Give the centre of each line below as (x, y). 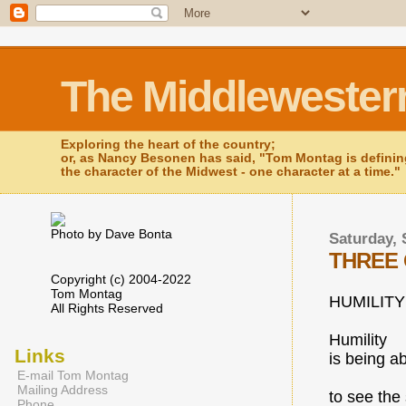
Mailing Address (63, 390)
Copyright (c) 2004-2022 (121, 279)
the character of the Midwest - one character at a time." (231, 172)
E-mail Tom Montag (73, 375)
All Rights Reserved (107, 308)
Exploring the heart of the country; (169, 145)
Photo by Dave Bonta (111, 234)
